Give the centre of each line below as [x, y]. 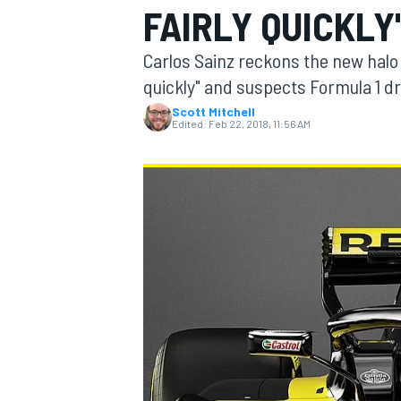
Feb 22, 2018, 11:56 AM [260, 124]
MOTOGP [165, 121]
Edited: [189, 124]
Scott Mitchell [213, 111]
